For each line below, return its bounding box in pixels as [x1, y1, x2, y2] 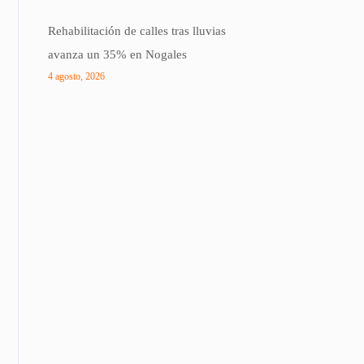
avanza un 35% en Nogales [48, 47, 187, 61]
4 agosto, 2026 [48, 70, 105, 82]
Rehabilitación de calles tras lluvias [48, 24, 226, 37]
